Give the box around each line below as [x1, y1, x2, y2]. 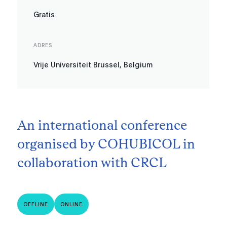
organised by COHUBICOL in [17, 136, 196, 153]
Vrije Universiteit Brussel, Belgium [33, 59, 153, 70]
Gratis [33, 9, 55, 20]
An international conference [17, 117, 187, 134]
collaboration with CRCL [17, 155, 167, 171]
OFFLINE [23, 201, 49, 208]
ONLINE [60, 201, 83, 208]
